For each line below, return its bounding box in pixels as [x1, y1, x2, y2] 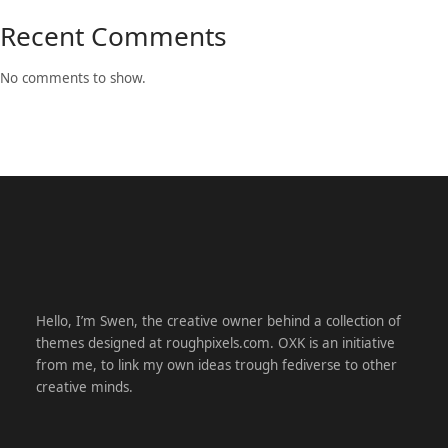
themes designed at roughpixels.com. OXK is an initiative [35, 334, 395, 353]
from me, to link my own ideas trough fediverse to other [35, 356, 397, 375]
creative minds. [35, 378, 133, 397]
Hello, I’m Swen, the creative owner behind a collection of [35, 312, 401, 331]
